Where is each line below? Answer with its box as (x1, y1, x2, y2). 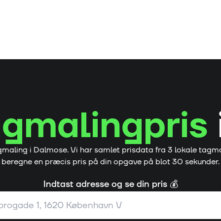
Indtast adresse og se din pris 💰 (43, 178, 178, 190)
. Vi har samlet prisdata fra (67, 145, 168, 155)
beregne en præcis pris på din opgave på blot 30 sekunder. (1, 156, 220, 167)
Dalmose (34, 145, 67, 155)
